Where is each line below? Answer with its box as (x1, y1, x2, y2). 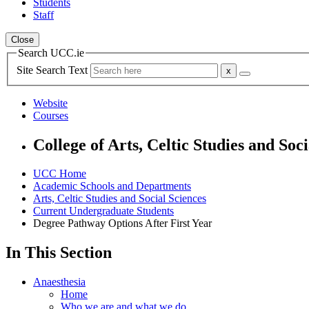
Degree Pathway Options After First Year (33, 217, 212, 230)
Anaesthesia (33, 276, 86, 288)
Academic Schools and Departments (33, 180, 191, 192)
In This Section (6, 243, 112, 262)
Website (33, 97, 68, 109)
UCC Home (33, 168, 86, 180)
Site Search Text (17, 63, 90, 76)
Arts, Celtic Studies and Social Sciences (33, 192, 206, 205)
